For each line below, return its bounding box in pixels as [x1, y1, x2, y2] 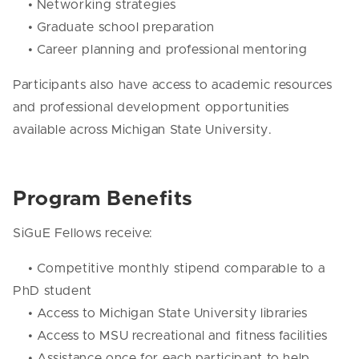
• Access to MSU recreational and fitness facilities [13, 329, 331, 342]
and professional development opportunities [13, 100, 289, 114]
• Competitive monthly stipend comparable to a [13, 261, 325, 275]
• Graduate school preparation [13, 20, 219, 34]
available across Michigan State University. [13, 123, 272, 136]
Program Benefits [13, 188, 193, 209]
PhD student [13, 284, 96, 297]
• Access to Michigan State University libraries [13, 306, 312, 320]
